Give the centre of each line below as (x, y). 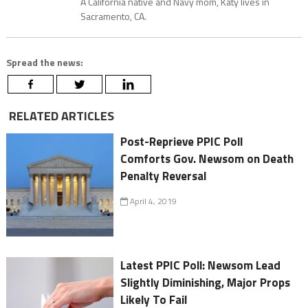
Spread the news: (44, 63)
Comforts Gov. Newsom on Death (207, 159)
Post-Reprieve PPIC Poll (182, 142)
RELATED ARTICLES (60, 116)
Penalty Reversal (164, 176)
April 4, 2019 (153, 201)
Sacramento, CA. (113, 16)
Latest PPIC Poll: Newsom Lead (201, 266)
